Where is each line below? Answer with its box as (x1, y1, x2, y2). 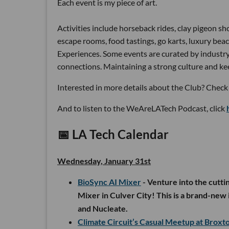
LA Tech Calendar (70, 126, 169, 142)
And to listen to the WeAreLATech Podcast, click (57, 103, 226, 113)
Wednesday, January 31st (57, 155, 151, 166)
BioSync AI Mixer (78, 176, 141, 187)
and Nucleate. (78, 203, 128, 213)
